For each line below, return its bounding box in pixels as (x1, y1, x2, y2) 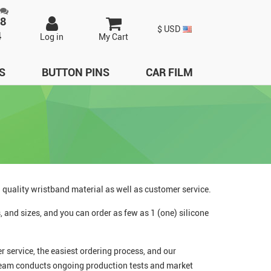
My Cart (99, 32, 129, 42)
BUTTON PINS (42, 66, 109, 79)
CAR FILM (146, 66, 193, 79)
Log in (40, 32, 64, 42)
